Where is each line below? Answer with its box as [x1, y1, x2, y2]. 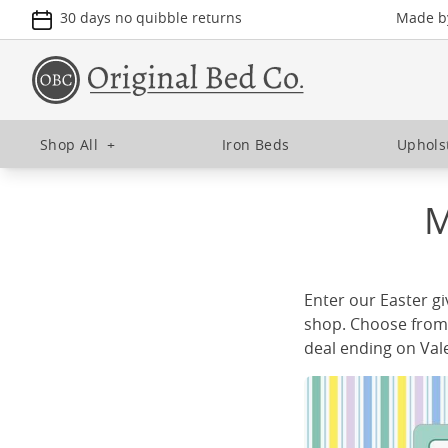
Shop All [40, 134, 99, 154]
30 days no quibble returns [60, 8, 242, 27]
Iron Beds [222, 134, 290, 154]
